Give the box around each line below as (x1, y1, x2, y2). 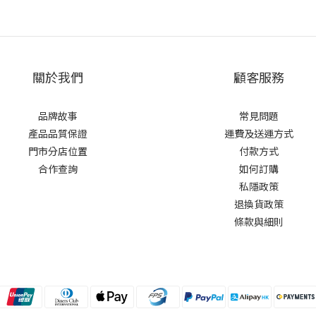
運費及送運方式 (224, 126, 293, 140)
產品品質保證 (28, 126, 87, 140)
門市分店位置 (28, 144, 87, 158)
